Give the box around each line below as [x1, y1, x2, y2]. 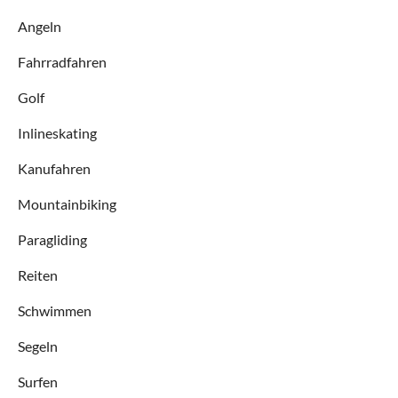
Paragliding [18, 230, 87, 248]
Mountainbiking [18, 195, 116, 212]
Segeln [18, 337, 58, 354]
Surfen [18, 372, 58, 390]
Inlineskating [18, 123, 97, 141]
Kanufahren [18, 159, 91, 177]
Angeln [18, 17, 61, 35]
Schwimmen [18, 301, 92, 319]
